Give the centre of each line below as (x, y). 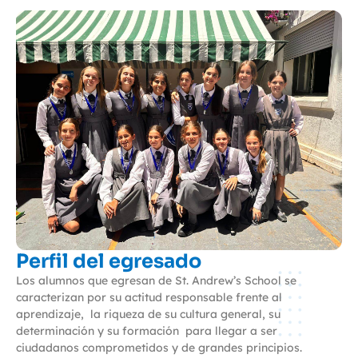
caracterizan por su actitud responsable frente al (149, 298)
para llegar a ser (231, 331)
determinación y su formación (97, 331)
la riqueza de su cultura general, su (185, 314)
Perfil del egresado (109, 262)
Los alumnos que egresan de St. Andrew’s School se (156, 281)
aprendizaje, (50, 314)
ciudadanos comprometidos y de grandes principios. (159, 348)
